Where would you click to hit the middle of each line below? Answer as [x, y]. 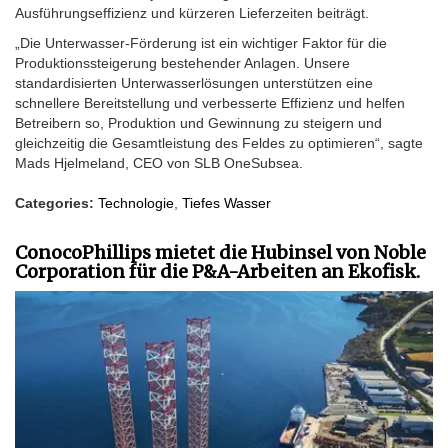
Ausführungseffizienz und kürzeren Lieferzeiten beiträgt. [192, 13]
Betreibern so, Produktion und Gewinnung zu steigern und [198, 123]
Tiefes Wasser [226, 203]
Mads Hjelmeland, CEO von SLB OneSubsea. [159, 163]
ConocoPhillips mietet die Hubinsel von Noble [220, 252]
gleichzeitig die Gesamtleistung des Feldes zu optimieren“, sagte [219, 143]
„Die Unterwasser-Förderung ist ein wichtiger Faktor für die [201, 43]
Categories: [56, 203]
